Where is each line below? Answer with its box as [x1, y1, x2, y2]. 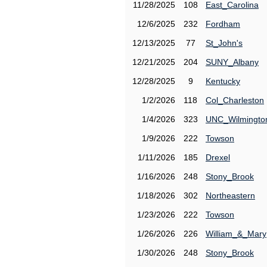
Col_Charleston [206, 95, 264, 105]
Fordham [206, 19, 240, 29]
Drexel [206, 153, 230, 162]
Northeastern [206, 191, 255, 200]
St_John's [206, 38, 243, 48]
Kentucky [206, 76, 240, 86]
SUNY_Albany [206, 57, 259, 67]
